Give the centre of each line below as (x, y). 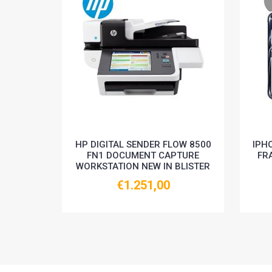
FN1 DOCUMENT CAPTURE (143, 156)
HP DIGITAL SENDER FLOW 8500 (143, 145)
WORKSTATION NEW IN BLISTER (143, 167)
